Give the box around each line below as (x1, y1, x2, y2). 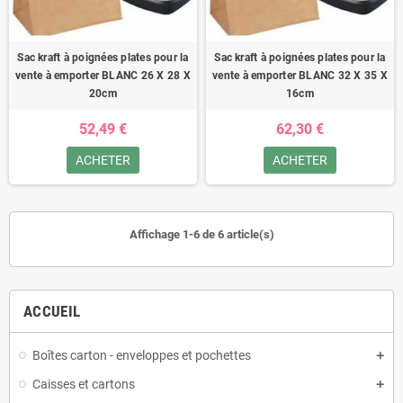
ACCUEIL (23, 302, 81, 320)
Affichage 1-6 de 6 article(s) (129, 228, 274, 241)
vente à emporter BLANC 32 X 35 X (212, 69, 388, 82)
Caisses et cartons (32, 377, 135, 391)
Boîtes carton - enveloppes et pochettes (32, 348, 251, 363)
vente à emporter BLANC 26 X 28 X (15, 69, 191, 82)
